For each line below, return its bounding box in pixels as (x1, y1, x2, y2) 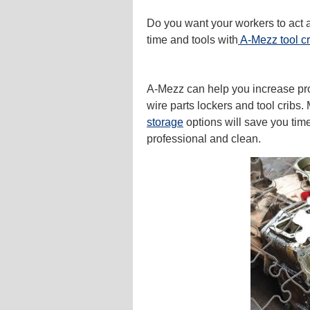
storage (147, 116, 183, 129)
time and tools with (147, 34, 238, 46)
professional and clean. (147, 133, 261, 145)
